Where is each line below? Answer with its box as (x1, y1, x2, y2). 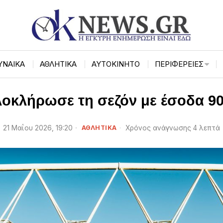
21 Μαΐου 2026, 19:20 (2, 123, 73, 132)
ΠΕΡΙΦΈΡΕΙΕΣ (155, 59, 204, 69)
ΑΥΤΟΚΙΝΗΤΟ (92, 59, 140, 69)
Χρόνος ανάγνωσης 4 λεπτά (123, 123, 220, 132)
